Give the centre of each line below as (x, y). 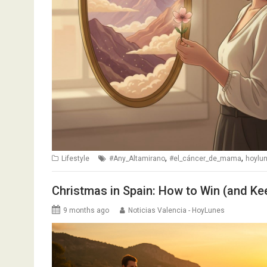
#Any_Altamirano (137, 158)
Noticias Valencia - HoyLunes (176, 211)
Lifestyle (75, 158)
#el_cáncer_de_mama (205, 158)
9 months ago (86, 211)
